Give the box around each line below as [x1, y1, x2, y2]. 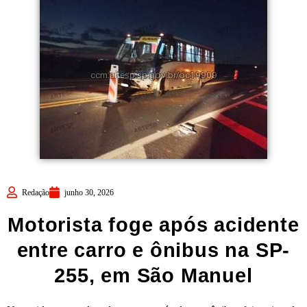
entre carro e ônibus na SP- [16, 238, 291, 261]
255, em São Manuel [54, 264, 253, 286]
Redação [22, 187, 49, 197]
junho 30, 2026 [64, 187, 114, 197]
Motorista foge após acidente [8, 213, 299, 236]
